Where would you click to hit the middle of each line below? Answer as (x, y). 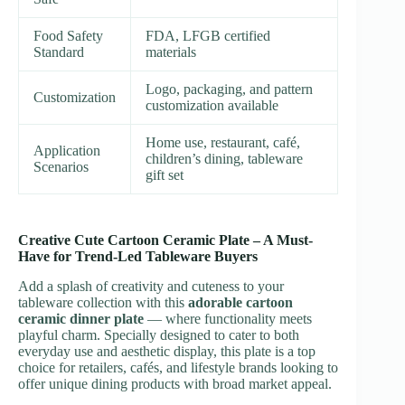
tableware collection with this (103, 302)
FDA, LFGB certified (208, 35)
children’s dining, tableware (224, 158)
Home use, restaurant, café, (223, 142)
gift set (165, 174)
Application (67, 150)
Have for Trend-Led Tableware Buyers (138, 256)
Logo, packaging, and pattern (229, 89)
